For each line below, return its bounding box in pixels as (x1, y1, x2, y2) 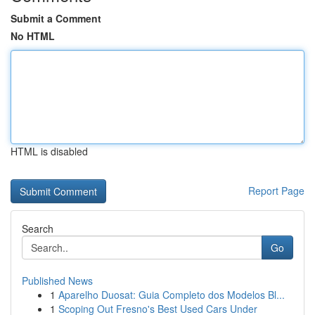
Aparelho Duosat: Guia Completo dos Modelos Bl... (58, 288, 285, 302)
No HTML (11, 29, 55, 43)
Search (22, 221, 53, 236)
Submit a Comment (11, 11, 101, 25)
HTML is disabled (11, 144, 88, 158)
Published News (22, 274, 93, 288)
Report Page (248, 184, 304, 198)
